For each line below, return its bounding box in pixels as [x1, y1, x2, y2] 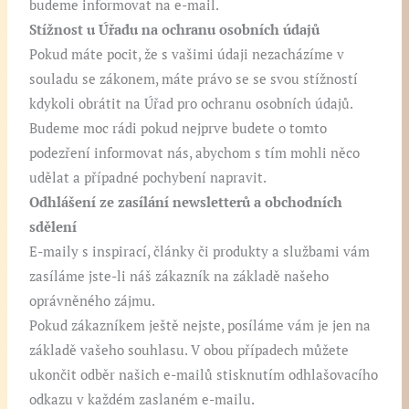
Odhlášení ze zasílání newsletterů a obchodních [29, 194, 343, 212]
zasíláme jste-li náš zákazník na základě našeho [29, 267, 330, 286]
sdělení [29, 218, 78, 236]
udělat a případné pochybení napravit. [29, 169, 267, 187]
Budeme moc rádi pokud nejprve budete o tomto [29, 120, 328, 138]
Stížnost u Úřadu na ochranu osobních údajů [29, 21, 320, 39]
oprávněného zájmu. [29, 292, 156, 310]
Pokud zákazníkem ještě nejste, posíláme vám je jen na [29, 317, 372, 335]
